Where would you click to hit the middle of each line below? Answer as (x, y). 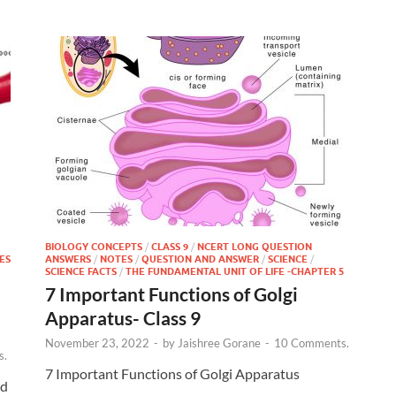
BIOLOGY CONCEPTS (94, 246)
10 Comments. (312, 343)
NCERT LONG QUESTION (255, 246)
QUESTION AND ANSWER (200, 259)
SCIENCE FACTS (81, 271)
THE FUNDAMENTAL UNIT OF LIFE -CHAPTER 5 (235, 271)
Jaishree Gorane (219, 343)
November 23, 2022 (97, 343)
